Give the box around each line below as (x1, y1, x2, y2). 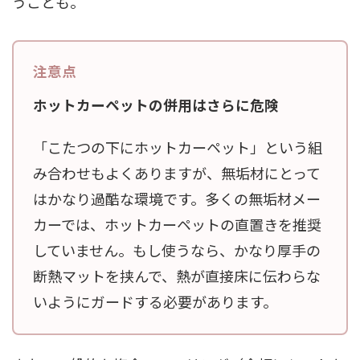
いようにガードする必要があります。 (33, 290, 277, 312)
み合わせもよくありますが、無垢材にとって (33, 162, 321, 183)
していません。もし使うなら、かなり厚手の (33, 239, 321, 260)
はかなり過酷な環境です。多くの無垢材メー (33, 187, 321, 209)
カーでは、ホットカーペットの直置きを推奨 (33, 213, 321, 235)
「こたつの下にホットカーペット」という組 (33, 136, 322, 157)
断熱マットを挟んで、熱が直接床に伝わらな (33, 264, 321, 286)
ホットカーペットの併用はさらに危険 (33, 94, 279, 115)
